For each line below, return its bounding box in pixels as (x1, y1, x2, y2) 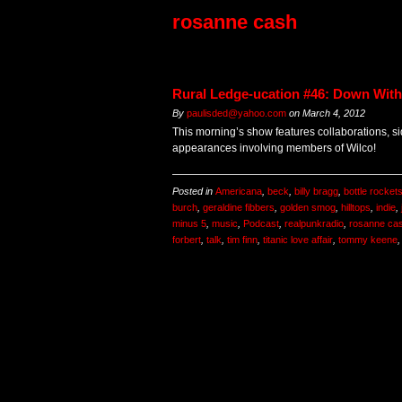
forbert (172, 234, 201, 246)
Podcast (243, 218, 279, 230)
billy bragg (294, 186, 338, 197)
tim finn (227, 234, 258, 246)
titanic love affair (263, 234, 333, 246)
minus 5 (172, 218, 206, 230)
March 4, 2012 (302, 108, 365, 119)
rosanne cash (172, 11, 297, 34)
